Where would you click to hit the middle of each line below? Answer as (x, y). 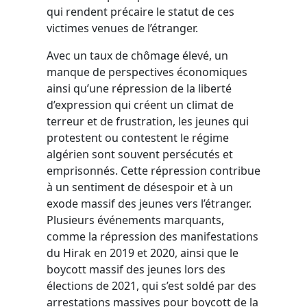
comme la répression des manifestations (152, 236)
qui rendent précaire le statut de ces (140, 11)
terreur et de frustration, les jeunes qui (148, 121)
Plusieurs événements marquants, (135, 220)
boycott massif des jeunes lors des (136, 269)
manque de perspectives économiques (147, 72)
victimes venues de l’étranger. (122, 28)
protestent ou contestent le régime (138, 137)
